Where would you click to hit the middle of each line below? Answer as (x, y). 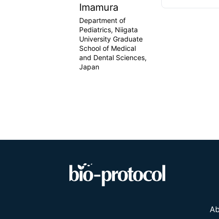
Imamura (99, 7)
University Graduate (111, 39)
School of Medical (108, 48)
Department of (102, 20)
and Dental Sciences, (113, 57)
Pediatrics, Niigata (109, 30)
